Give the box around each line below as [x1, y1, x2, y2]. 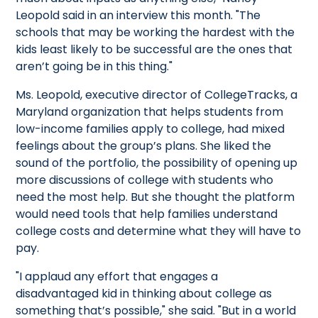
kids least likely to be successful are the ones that [16, 40, 293, 57]
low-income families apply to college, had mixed [16, 120, 285, 137]
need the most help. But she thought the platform [16, 188, 295, 205]
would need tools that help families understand [16, 205, 278, 222]
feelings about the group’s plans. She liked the [16, 137, 272, 154]
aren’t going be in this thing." [16, 57, 173, 75]
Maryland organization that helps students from [16, 103, 284, 120]
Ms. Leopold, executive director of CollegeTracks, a [16, 86, 298, 103]
